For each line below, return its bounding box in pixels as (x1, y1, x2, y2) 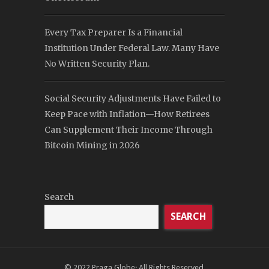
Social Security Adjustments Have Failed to (44, 93, 221, 104)
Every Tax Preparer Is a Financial (44, 27, 183, 38)
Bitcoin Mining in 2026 (44, 140, 140, 151)
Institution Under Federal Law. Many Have (44, 43, 219, 54)
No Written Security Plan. (44, 58, 150, 70)
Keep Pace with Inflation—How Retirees (44, 109, 210, 120)
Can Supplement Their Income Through (44, 124, 213, 136)
